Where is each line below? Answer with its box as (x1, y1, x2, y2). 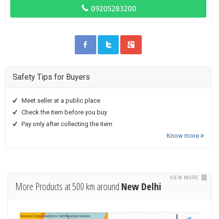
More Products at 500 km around (15, 180, 121, 193)
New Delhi (121, 180, 161, 193)
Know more (167, 132, 200, 139)
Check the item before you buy (22, 109, 107, 116)
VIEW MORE (170, 175, 200, 181)
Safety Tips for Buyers (13, 72, 90, 82)
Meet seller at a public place (22, 97, 100, 104)
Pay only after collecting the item (22, 120, 112, 128)
